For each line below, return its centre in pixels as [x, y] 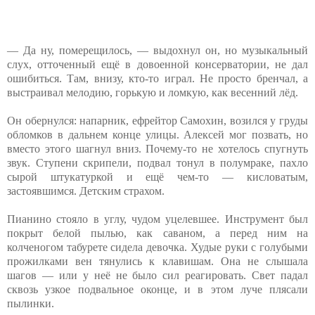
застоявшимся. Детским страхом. [86, 191]
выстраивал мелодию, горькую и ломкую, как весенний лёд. [153, 92]
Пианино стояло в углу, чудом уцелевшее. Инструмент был [157, 219]
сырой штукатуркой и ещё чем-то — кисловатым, [157, 176]
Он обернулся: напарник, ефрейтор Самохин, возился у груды [157, 120]
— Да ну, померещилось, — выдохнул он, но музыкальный [157, 50]
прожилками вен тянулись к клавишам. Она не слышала [157, 261]
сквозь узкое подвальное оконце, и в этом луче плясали [157, 289]
